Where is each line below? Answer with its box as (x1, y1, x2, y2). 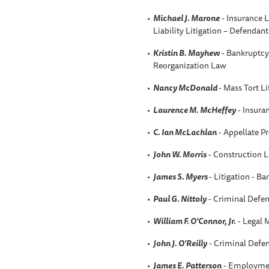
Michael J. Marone (153, 11, 220, 25)
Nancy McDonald (153, 80, 219, 94)
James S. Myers (153, 169, 209, 183)
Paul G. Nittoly (153, 192, 207, 205)
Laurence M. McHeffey (153, 103, 236, 116)
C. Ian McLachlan (153, 125, 217, 139)
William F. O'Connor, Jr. (153, 214, 236, 228)
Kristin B (153, 46, 184, 59)
